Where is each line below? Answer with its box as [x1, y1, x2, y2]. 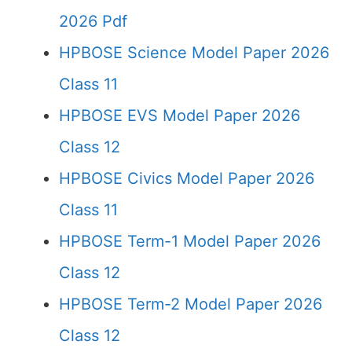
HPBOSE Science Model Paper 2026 [59, 43, 329, 62]
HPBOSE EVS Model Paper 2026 [59, 106, 300, 125]
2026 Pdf [59, 12, 127, 31]
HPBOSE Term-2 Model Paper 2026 [59, 295, 322, 313]
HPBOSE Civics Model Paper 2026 [59, 169, 314, 188]
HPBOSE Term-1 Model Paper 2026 [59, 232, 321, 251]
